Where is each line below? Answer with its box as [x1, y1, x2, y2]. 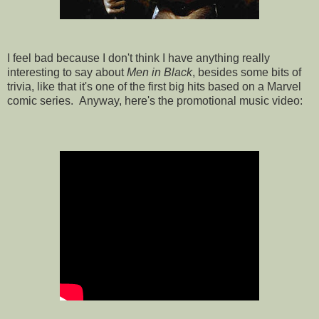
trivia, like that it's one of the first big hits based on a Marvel [7, 80, 301, 93]
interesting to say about [7, 66, 127, 78]
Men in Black [127, 66, 192, 78]
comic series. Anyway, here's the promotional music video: [7, 94, 303, 107]
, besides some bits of [192, 66, 301, 78]
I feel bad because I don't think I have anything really [7, 51, 270, 64]
